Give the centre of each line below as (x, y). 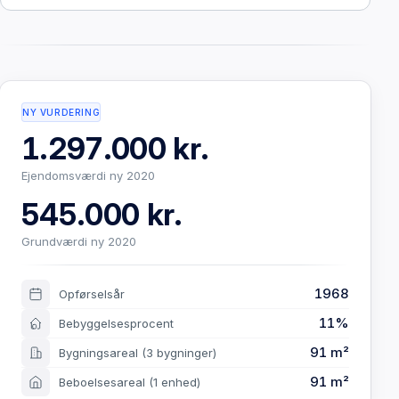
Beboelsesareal (104, 382)
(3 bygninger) (179, 352)
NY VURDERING (61, 112)
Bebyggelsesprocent (116, 323)
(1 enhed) (175, 382)
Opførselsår (92, 293)
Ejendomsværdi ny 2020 (88, 176)
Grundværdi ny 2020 (79, 242)
